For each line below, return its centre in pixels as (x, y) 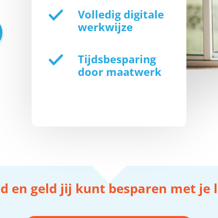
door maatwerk (119, 72)
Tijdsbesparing (117, 59)
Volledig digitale (121, 14)
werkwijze (105, 27)
